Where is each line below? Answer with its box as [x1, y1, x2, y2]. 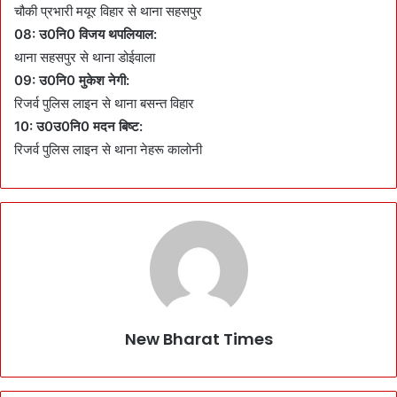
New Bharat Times [124, 328, 273, 350]
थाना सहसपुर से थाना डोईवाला [14, 49, 155, 66]
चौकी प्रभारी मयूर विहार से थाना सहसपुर [14, 3, 202, 19]
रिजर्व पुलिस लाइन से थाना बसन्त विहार [14, 95, 194, 112]
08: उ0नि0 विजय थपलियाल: [14, 26, 157, 43]
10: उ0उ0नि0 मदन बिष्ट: [14, 118, 143, 135]
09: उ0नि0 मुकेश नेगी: [14, 72, 129, 89]
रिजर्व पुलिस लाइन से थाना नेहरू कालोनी [14, 141, 202, 158]
